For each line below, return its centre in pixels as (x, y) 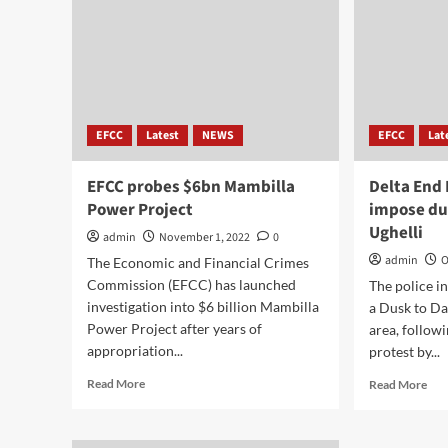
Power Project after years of (174, 328)
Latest (162, 135)
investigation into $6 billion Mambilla (203, 306)
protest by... (405, 351)
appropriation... (135, 350)
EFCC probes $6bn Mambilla (191, 187)
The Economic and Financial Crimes (198, 262)
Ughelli (396, 233)
